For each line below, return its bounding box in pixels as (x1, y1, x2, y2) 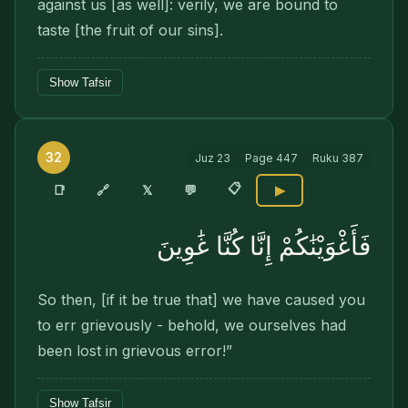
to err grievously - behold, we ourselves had (37, 316, 346, 334)
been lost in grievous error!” (37, 342, 232, 360)
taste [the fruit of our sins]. (37, 21, 223, 39)
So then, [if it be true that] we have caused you (37, 291, 365, 309)
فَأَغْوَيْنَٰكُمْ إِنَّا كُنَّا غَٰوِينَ (157, 232, 371, 260)
